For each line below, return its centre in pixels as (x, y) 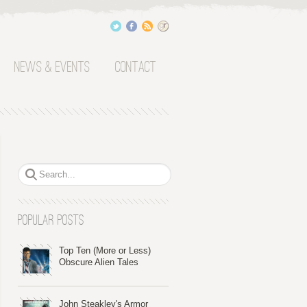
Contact (135, 68)
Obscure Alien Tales (99, 262)
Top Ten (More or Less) (105, 250)
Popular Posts (51, 221)
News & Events (52, 68)
